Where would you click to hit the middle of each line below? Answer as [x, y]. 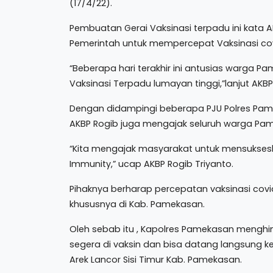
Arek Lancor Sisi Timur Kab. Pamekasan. [156, 259]
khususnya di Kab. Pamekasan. [137, 204]
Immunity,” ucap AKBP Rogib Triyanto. [151, 164]
